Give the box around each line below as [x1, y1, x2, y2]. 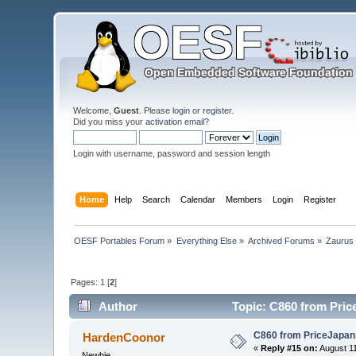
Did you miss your [73, 117, 146, 126]
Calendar [180, 194, 215, 204]
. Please [139, 106, 173, 115]
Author [98, 300, 137, 314]
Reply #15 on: [261, 343, 319, 354]
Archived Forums [248, 235, 315, 246]
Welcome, [73, 106, 114, 115]
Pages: [71, 277, 101, 287]
